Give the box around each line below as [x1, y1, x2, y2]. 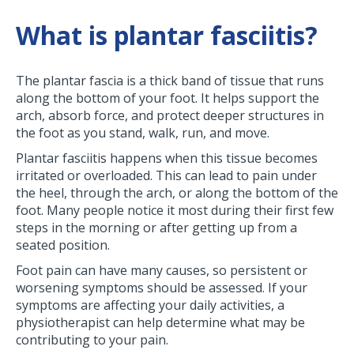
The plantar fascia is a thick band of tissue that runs [16, 72, 324, 90]
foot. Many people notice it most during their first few [16, 201, 333, 220]
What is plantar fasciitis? [16, 18, 318, 53]
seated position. [16, 236, 110, 254]
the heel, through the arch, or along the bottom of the [16, 184, 338, 202]
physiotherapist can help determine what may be [16, 314, 305, 332]
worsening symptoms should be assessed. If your [16, 279, 307, 297]
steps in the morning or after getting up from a [16, 219, 297, 237]
